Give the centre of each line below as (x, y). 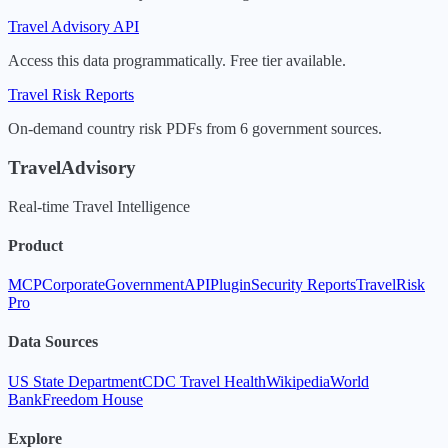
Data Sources (53, 342)
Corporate (73, 285)
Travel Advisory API (73, 27)
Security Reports (303, 285)
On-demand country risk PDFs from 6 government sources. (195, 129)
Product (35, 245)
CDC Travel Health (204, 381)
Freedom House (92, 399)
